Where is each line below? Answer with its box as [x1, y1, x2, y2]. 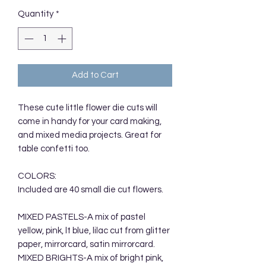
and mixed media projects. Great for [18, 131, 161, 140]
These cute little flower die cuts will [18, 103, 157, 113]
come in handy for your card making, [18, 117, 161, 126]
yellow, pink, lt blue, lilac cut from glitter [18, 226, 170, 236]
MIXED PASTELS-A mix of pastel [18, 213, 145, 222]
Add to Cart [71, 71, 119, 80]
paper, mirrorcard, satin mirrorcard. [18, 240, 155, 249]
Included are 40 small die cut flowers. [18, 185, 163, 195]
